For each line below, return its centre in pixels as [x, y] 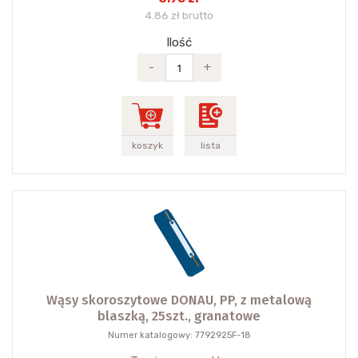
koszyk [147, 146]
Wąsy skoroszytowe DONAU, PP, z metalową [179, 300]
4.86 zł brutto [179, 16]
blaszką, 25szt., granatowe [179, 316]
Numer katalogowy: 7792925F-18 [179, 336]
